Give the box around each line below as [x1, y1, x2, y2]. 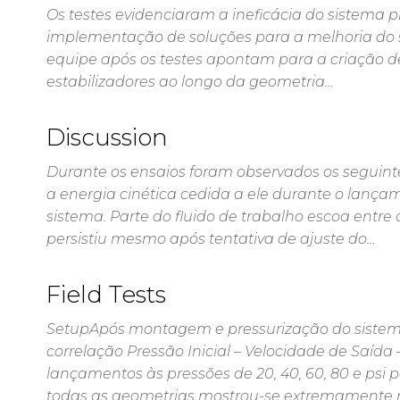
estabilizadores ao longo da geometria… [46, 73, 334, 90]
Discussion [46, 123, 168, 152]
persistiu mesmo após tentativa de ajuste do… [46, 230, 376, 247]
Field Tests [46, 280, 166, 309]
